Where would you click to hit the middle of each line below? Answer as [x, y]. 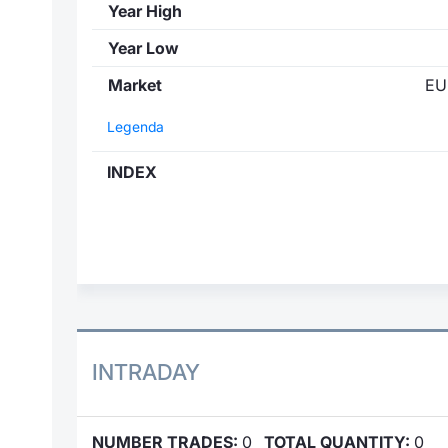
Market [135, 85]
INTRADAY [146, 372]
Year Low [143, 48]
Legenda [135, 127]
